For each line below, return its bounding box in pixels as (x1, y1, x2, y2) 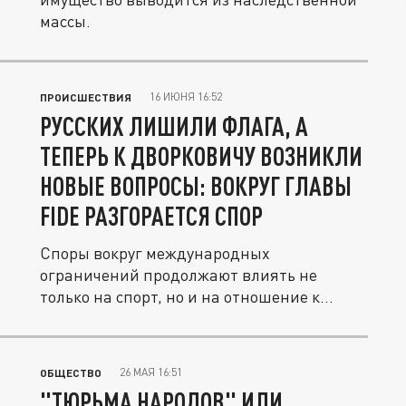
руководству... (40, 308, 144, 328)
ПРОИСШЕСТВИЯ (40, 91, 131, 103)
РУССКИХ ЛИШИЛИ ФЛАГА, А (40, 111, 308, 141)
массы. (40, 11, 91, 31)
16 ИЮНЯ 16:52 (150, 90, 222, 103)
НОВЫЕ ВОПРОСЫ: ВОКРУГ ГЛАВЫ (40, 170, 352, 201)
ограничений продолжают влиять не (40, 265, 317, 285)
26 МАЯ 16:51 (120, 365, 182, 379)
